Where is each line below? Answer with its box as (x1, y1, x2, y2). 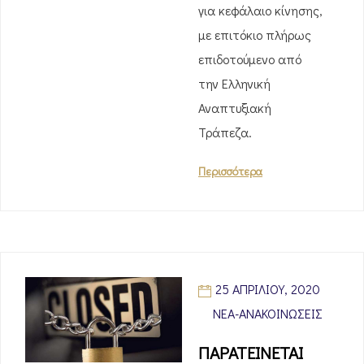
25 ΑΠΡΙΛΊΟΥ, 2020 (215, 280, 320, 297)
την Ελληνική (198, 75, 271, 92)
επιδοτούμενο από (198, 50, 301, 67)
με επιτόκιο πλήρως (198, 26, 311, 43)
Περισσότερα (198, 163, 262, 179)
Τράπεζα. (198, 123, 252, 141)
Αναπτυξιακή (198, 99, 271, 116)
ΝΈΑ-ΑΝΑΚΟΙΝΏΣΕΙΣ (213, 305, 323, 322)
